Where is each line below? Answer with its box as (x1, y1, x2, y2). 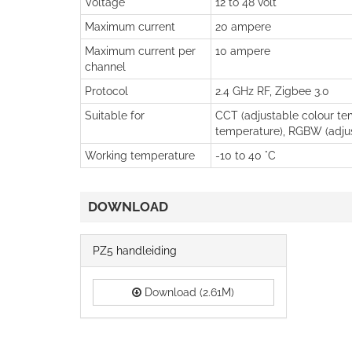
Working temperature (85, 148, 195, 162)
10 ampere (215, 44, 270, 57)
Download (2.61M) (141, 285, 235, 299)
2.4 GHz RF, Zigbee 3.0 (215, 84, 329, 97)
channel (85, 60, 126, 73)
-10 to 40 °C (215, 148, 276, 162)
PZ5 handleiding (93, 244, 177, 257)
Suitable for (85, 108, 145, 122)
